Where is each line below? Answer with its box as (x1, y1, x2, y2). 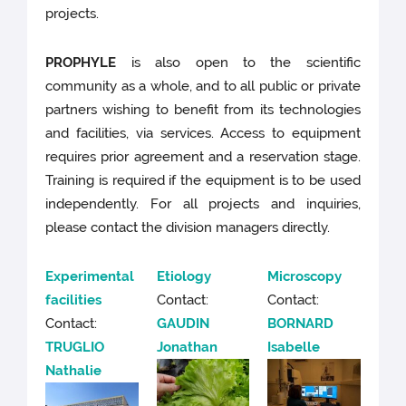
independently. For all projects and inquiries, (45, 196, 361, 213)
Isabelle (267, 339, 321, 356)
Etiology (156, 268, 211, 285)
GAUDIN (156, 315, 209, 333)
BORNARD (267, 315, 334, 333)
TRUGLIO (45, 339, 105, 356)
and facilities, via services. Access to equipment (45, 125, 361, 142)
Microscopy (267, 268, 343, 285)
